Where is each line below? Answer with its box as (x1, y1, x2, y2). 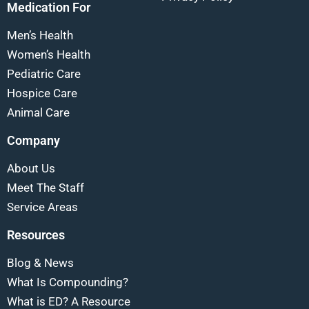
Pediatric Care (7, 66, 81, 81)
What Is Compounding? (7, 275, 128, 289)
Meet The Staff (7, 180, 84, 195)
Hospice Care (7, 86, 77, 100)
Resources (7, 227, 65, 242)
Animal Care (7, 105, 70, 119)
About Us (7, 161, 55, 175)
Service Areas (7, 199, 78, 214)
